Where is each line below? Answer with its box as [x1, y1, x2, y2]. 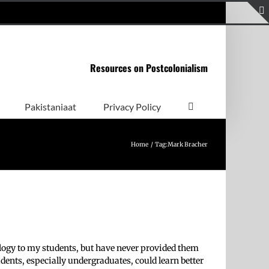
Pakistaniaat [25, 100, 76, 112]
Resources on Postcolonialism [90, 61, 208, 75]
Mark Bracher [168, 141, 208, 148]
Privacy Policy [103, 100, 161, 112]
